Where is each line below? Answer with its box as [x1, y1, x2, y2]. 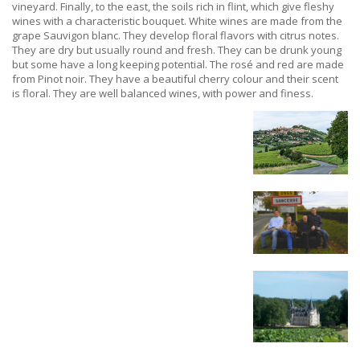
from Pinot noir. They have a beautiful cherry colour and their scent [12, 72, 338, 86]
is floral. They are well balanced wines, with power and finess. [12, 86, 313, 100]
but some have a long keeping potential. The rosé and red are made [12, 57, 344, 72]
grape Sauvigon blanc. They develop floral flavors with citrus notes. [12, 28, 339, 43]
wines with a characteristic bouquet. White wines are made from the [12, 14, 342, 28]
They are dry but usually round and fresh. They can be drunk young [12, 43, 342, 57]
